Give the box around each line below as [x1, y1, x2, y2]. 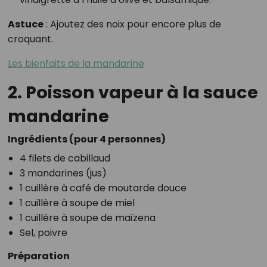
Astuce [7, 17, 44, 32]
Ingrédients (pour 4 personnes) [7, 132, 166, 147]
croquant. [7, 32, 53, 46]
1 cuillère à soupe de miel [19, 196, 135, 210]
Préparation [7, 249, 70, 263]
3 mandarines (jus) [19, 166, 107, 181]
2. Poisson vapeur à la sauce [7, 80, 258, 105]
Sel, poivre [19, 226, 67, 240]
